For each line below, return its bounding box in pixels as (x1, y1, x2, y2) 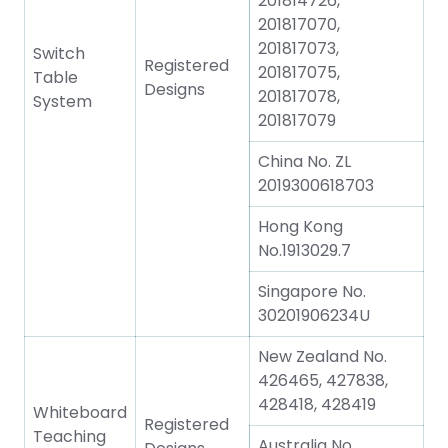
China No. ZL (258, 150, 351, 173)
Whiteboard (33, 401, 127, 424)
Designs (144, 78, 205, 101)
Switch (33, 42, 85, 65)
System (33, 90, 92, 113)
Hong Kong (258, 215, 343, 238)
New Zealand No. (258, 345, 387, 368)
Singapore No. (258, 280, 366, 303)
